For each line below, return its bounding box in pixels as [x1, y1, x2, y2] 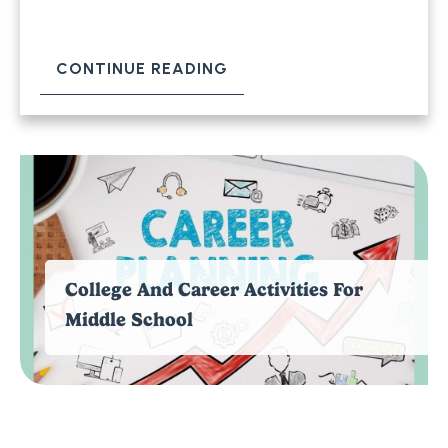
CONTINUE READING [56, 59, 228, 78]
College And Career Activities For [65, 278, 363, 301]
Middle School [65, 308, 193, 331]
